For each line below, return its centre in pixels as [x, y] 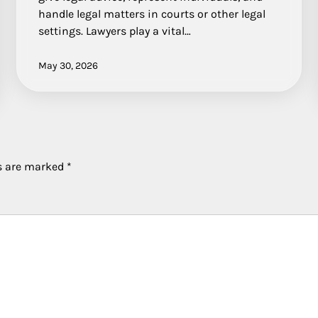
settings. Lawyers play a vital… [114, 31]
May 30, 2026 [68, 66]
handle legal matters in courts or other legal [152, 14]
